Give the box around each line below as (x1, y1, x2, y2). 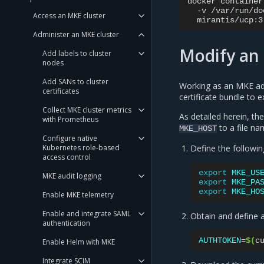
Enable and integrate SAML (42, 209, 131, 219)
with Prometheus (42, 114, 98, 124)
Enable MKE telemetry (42, 190, 114, 200)
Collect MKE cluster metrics (42, 105, 131, 115)
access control (42, 152, 91, 162)
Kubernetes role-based (42, 143, 120, 153)
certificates (42, 86, 79, 96)
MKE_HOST (179, 124, 217, 134)
